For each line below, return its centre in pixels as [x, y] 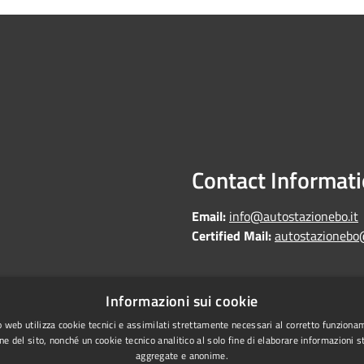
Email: [210, 216]
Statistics [43, 323]
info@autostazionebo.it [294, 216]
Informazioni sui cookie [182, 301]
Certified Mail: [232, 236]
